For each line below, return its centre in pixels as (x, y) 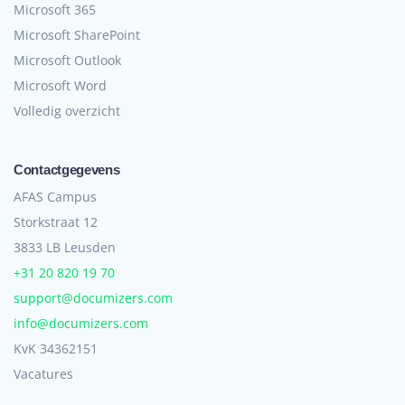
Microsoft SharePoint (77, 34)
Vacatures (43, 373)
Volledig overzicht (67, 110)
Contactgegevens (67, 169)
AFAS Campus (55, 196)
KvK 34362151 (56, 348)
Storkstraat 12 (57, 221)
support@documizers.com (93, 297)
